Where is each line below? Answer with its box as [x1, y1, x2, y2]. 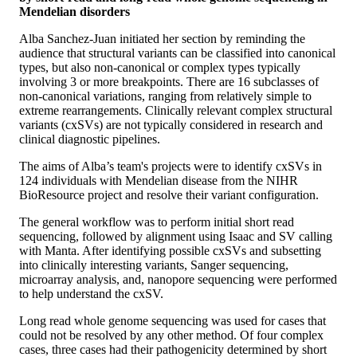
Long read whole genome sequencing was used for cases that [19, 314, 326, 328]
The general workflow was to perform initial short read [19, 215, 294, 229]
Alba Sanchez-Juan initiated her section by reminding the [19, 32, 305, 46]
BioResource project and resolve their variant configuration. [19, 188, 319, 202]
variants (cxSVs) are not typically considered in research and [19, 118, 323, 132]
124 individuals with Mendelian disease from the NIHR [19, 174, 298, 188]
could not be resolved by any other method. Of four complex [19, 328, 324, 343]
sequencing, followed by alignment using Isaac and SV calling [19, 229, 332, 244]
